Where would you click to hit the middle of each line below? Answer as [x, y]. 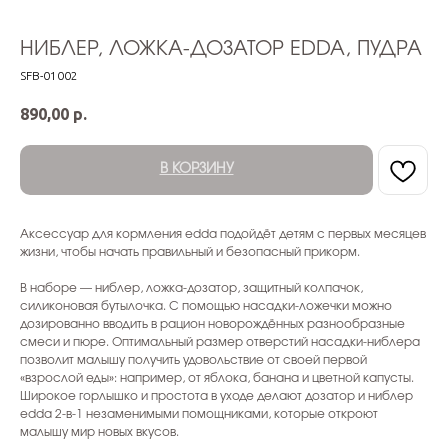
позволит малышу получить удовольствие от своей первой [193, 360]
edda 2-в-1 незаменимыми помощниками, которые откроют [199, 414]
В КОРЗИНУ [196, 169]
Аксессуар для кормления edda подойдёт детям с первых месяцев [223, 234]
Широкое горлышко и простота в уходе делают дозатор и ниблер [216, 396]
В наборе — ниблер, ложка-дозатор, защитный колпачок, [191, 288]
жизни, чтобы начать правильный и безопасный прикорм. [190, 252]
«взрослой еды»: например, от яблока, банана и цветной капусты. [217, 378]
